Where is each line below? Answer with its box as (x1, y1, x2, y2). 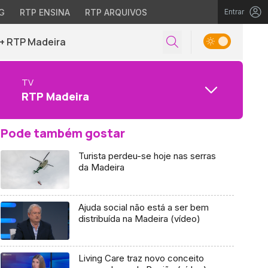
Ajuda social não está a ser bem (78, 201, 209, 213)
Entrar (224, 7, 244, 16)
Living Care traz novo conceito (78, 252, 204, 264)
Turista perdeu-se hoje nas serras (78, 150, 216, 162)
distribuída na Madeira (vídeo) (78, 212, 200, 224)
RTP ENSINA (19, 7, 70, 17)
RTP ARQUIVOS (84, 7, 147, 17)
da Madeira (78, 162, 124, 173)
